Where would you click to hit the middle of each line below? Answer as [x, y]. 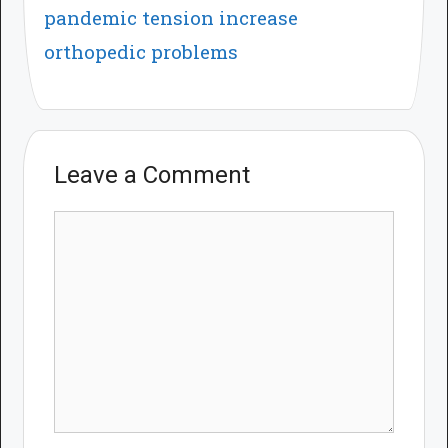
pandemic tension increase [171, 17]
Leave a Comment [152, 174]
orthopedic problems [141, 51]
